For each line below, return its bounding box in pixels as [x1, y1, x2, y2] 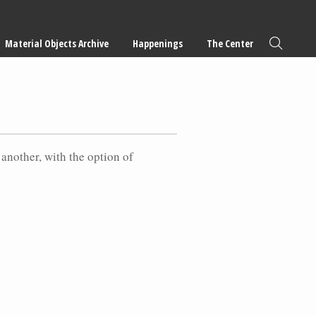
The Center [207, 36, 253, 50]
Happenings [133, 36, 183, 50]
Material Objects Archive [5, 36, 109, 50]
